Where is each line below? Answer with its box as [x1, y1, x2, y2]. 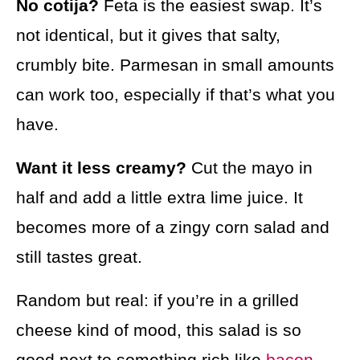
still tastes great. [16, 247, 142, 267]
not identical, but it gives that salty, [16, 26, 280, 45]
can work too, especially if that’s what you [16, 85, 335, 104]
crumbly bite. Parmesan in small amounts [16, 55, 334, 75]
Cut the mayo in [186, 158, 313, 178]
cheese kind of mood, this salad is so [16, 321, 301, 340]
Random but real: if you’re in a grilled [16, 291, 299, 310]
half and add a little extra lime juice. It [16, 188, 303, 207]
